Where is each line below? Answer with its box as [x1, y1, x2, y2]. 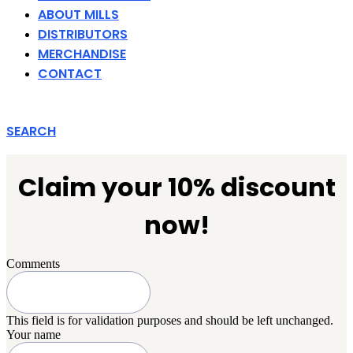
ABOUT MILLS [38, 5, 119, 24]
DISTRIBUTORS [38, 24, 128, 43]
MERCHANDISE [38, 44, 126, 63]
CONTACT [38, 64, 102, 83]
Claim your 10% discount [17, 169, 336, 205]
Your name [6, 327, 61, 341]
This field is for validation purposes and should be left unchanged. [6, 313, 333, 327]
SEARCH [6, 121, 56, 140]
